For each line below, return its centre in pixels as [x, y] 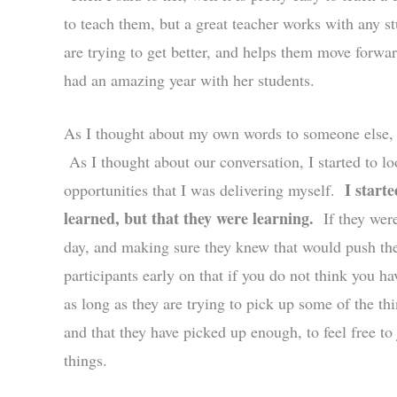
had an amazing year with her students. [189, 79]
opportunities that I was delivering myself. [204, 190]
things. [86, 360]
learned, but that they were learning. [189, 218]
